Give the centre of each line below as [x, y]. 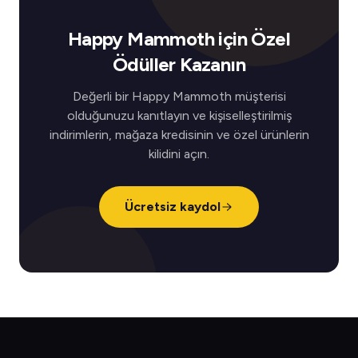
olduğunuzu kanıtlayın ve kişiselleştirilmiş [179, 115]
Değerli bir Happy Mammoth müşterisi [179, 96]
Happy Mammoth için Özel [179, 39]
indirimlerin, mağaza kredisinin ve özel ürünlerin [179, 135]
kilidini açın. [179, 154]
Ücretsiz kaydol [173, 207]
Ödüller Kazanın [179, 64]
